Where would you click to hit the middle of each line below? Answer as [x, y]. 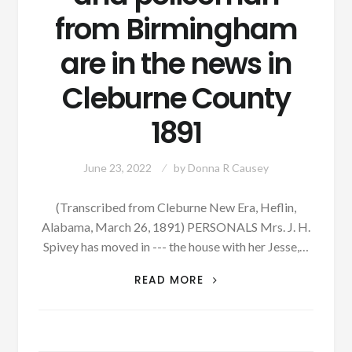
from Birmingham [176, 29]
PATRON [231, 277]
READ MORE [170, 280]
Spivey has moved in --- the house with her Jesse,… [176, 247]
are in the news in [176, 64]
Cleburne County [176, 98]
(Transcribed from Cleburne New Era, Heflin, [176, 207]
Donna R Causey [228, 168]
